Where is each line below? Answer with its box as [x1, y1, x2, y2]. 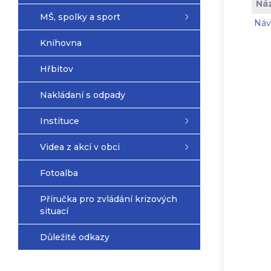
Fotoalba [40, 168, 78, 178]
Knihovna [40, 38, 82, 48]
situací [40, 206, 68, 217]
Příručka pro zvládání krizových [40, 194, 177, 204]
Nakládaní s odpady [40, 90, 125, 100]
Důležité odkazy [40, 232, 109, 243]
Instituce [40, 116, 79, 126]
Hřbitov [40, 64, 73, 74]
